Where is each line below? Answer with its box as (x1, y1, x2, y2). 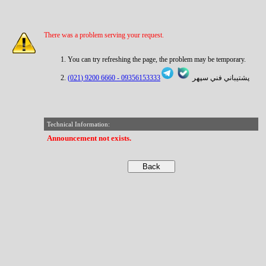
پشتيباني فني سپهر (191, 74, 249, 82)
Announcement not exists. (47, 134, 131, 142)
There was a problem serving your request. (44, 31, 164, 39)
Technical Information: (47, 121, 110, 128)
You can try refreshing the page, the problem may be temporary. (68, 55, 246, 64)
